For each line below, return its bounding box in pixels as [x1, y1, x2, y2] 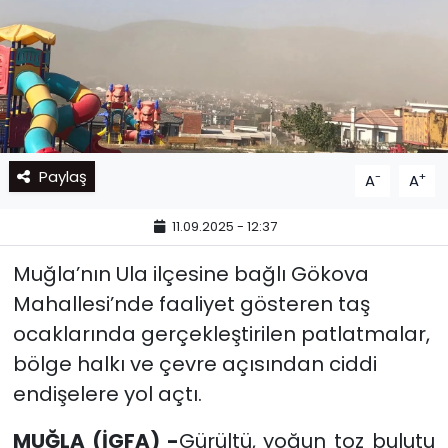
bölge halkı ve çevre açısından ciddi [12, 349, 377, 378]
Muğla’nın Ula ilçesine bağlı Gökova [12, 259, 369, 288]
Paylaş [38, 165, 87, 187]
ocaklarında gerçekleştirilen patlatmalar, [12, 319, 430, 348]
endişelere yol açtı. [12, 379, 202, 408]
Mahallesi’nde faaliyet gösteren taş [12, 289, 370, 318]
